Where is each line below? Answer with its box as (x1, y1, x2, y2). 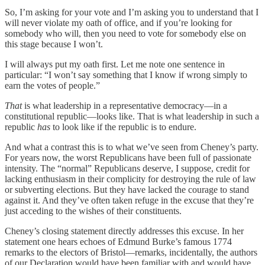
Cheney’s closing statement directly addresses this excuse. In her (5, 226, 244, 237)
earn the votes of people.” (5, 80, 100, 91)
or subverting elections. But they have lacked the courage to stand (5, 185, 249, 195)
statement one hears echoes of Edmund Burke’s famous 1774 (5, 237, 232, 247)
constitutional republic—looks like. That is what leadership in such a (5, 111, 259, 122)
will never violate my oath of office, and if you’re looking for (5, 18, 232, 28)
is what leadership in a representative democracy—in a (22, 101, 227, 111)
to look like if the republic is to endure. (50, 122, 196, 132)
